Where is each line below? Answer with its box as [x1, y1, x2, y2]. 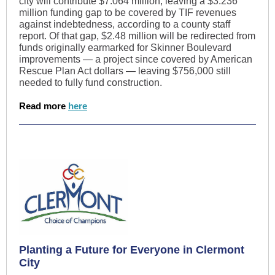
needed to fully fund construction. [19, 77, 162, 88]
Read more [19, 101, 68, 111]
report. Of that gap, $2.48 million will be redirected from [19, 31, 255, 41]
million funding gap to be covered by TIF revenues [19, 7, 236, 18]
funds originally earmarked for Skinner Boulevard [19, 42, 231, 53]
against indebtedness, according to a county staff [19, 19, 230, 29]
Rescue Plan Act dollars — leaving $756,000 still [19, 66, 231, 76]
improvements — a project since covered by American [19, 54, 252, 64]
